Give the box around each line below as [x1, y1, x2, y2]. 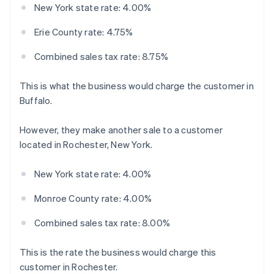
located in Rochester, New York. [20, 138, 153, 151]
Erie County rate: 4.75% [34, 26, 133, 39]
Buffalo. [20, 94, 53, 107]
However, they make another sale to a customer [20, 124, 223, 136]
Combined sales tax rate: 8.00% [34, 217, 170, 229]
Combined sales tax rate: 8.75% [34, 50, 168, 63]
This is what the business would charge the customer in [20, 80, 254, 92]
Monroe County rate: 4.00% [34, 192, 152, 205]
